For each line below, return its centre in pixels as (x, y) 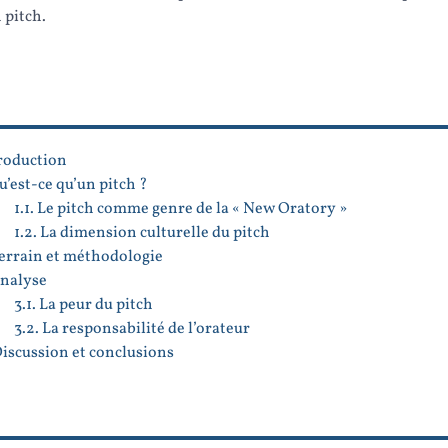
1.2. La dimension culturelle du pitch (142, 232)
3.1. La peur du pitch (83, 304)
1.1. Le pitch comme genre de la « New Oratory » (180, 208)
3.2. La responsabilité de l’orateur (132, 328)
